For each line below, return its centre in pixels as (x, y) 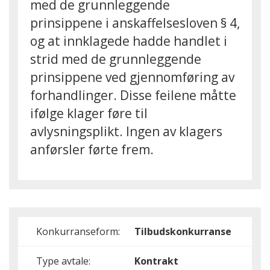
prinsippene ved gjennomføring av (132, 77)
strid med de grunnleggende (116, 59)
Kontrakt (156, 261)
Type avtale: (63, 261)
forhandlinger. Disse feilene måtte (133, 95)
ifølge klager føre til (89, 113)
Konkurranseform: (78, 231)
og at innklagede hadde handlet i (129, 41)
